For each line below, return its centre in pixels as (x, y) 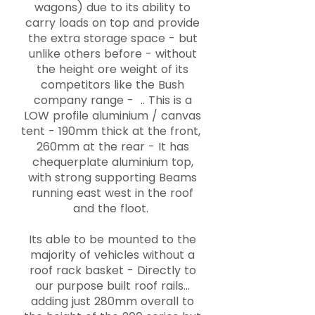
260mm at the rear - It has (112, 147)
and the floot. (112, 208)
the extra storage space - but (112, 38)
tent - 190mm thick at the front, (112, 131)
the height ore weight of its (112, 69)
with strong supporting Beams (112, 178)
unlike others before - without (112, 54)
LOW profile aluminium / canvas (112, 116)
